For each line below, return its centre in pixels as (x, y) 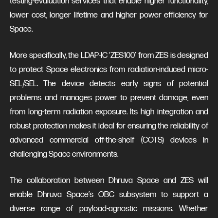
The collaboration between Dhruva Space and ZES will (109, 180)
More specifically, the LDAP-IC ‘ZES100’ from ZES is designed (109, 55)
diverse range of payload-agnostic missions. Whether (109, 209)
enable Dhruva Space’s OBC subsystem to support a (109, 194)
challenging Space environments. (64, 154)
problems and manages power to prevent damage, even (109, 98)
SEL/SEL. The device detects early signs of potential (109, 83)
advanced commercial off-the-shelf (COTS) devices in (109, 140)
